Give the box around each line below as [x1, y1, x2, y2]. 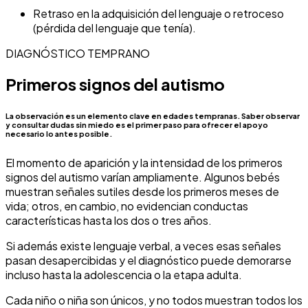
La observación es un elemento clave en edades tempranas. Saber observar [5, 111, 300, 121]
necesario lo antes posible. [5, 129, 112, 139]
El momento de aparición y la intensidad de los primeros [5, 155, 283, 170]
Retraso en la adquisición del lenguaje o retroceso [33, 5, 284, 21]
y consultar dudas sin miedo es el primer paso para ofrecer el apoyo [5, 120, 268, 130]
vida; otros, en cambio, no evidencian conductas [5, 199, 248, 214]
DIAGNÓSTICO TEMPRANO [5, 45, 150, 60]
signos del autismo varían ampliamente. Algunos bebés [5, 170, 280, 185]
